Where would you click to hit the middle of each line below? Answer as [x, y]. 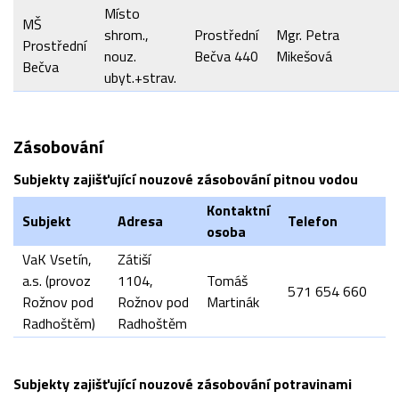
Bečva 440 [226, 56]
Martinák [233, 302]
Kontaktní [238, 210]
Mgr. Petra [308, 35]
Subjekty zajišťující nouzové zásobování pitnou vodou [186, 179]
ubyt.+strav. [140, 77]
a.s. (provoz [57, 281]
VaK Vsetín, [57, 259]
